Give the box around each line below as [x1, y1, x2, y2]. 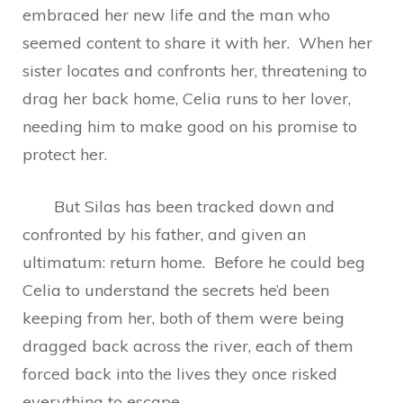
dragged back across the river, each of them [22, 336, 354, 356]
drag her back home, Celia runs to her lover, [22, 88, 351, 109]
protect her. [22, 144, 112, 165]
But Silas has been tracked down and [22, 196, 335, 217]
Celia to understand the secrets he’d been [22, 280, 329, 300]
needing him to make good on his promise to [22, 116, 357, 137]
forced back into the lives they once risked [22, 363, 337, 384]
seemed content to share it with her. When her [22, 32, 372, 53]
